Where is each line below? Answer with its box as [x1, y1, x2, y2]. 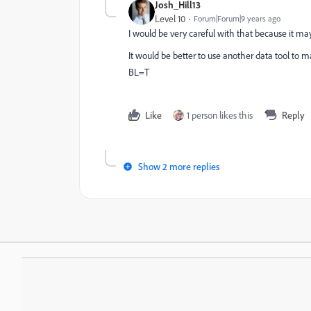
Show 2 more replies [138, 160, 219, 172]
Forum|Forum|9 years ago [194, 13, 280, 24]
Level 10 [155, 12, 185, 25]
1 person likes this [187, 109, 253, 121]
